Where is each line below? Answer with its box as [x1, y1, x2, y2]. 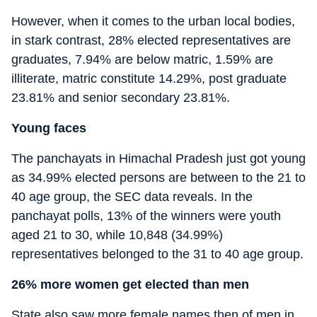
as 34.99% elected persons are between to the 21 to [11, 171, 306, 185]
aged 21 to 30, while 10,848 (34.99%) [11, 228, 223, 242]
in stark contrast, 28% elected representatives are [11, 33, 291, 47]
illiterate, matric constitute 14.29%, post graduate [11, 71, 287, 86]
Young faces [11, 121, 86, 135]
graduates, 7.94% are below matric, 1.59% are [11, 52, 273, 67]
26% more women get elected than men [11, 277, 249, 292]
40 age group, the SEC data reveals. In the [11, 190, 253, 204]
